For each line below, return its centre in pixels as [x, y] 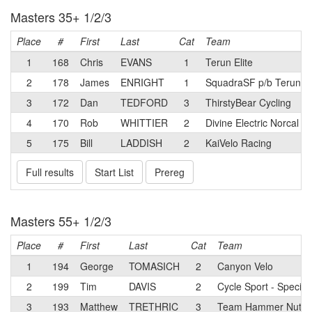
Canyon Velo [245, 266]
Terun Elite [229, 62]
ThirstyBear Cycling [248, 102]
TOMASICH [154, 266]
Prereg [170, 172]
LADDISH [141, 143]
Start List [114, 172]
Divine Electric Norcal [252, 123]
